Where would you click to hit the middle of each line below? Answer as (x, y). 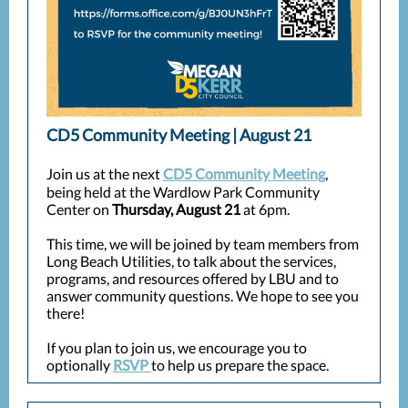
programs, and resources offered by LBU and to (193, 278)
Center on (79, 209)
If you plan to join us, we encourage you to (177, 347)
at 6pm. (265, 209)
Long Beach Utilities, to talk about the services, (191, 261)
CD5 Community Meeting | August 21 (179, 135)
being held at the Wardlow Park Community (183, 192)
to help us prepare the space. (241, 365)
